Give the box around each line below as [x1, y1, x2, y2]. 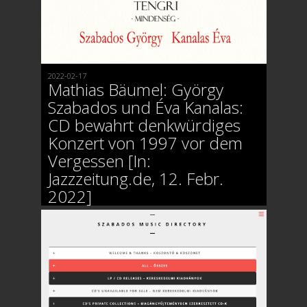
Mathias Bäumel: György [47, 78, 223, 101]
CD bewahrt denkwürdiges [47, 114, 241, 137]
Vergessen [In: [47, 149, 151, 173]
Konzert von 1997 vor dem [47, 132, 243, 155]
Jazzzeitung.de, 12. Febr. [47, 167, 223, 191]
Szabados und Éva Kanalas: [47, 96, 243, 119]
